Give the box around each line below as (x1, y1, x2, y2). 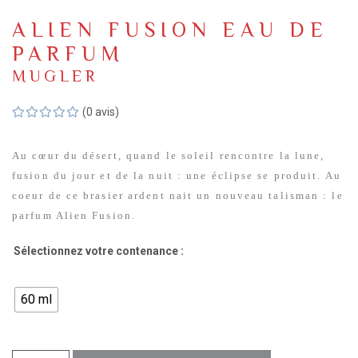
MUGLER (12, 66, 99, 90)
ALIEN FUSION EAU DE (12, 16, 328, 48)
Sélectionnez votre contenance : (14, 245, 184, 257)
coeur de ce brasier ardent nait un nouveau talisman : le (12, 189, 344, 201)
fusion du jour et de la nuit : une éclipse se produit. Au (12, 169, 341, 181)
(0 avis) (80, 105, 119, 118)
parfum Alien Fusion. (12, 209, 136, 221)
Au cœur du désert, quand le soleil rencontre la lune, (12, 149, 325, 161)
